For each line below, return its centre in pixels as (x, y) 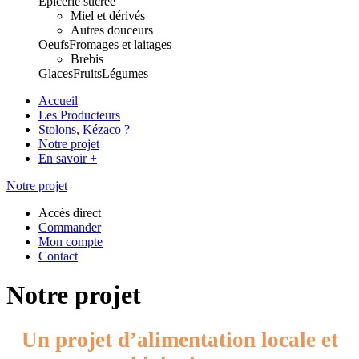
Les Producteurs (79, 115)
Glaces (56, 73)
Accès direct (70, 213)
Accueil (58, 101)
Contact (58, 256)
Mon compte (71, 242)
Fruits (87, 73)
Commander (70, 227)
